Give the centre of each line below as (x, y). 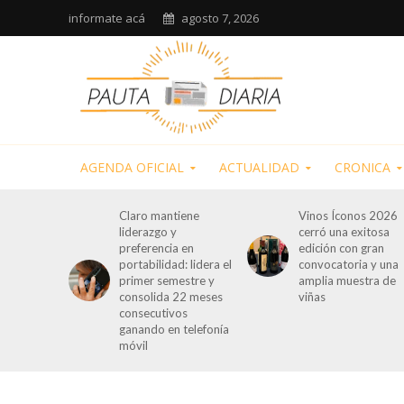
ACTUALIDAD (259, 167)
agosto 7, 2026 (220, 18)
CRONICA (362, 167)
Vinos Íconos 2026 (348, 216)
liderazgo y (148, 232)
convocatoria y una (348, 264)
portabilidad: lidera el (176, 264)
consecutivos (154, 313)
